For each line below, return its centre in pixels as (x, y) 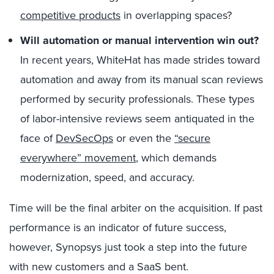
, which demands (176, 158)
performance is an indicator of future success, (118, 228)
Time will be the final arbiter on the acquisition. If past (136, 208)
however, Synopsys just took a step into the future (128, 247)
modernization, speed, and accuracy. (107, 177)
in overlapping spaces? (176, 15)
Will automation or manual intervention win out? (139, 40)
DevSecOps (84, 138)
